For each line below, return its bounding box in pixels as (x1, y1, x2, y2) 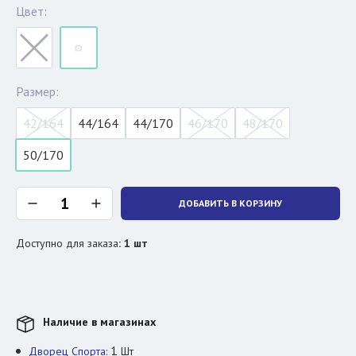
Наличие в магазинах (43, 315, 156, 329)
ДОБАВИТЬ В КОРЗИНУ (179, 197, 282, 209)
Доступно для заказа (16, 236, 118, 250)
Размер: (16, 83, 59, 99)
